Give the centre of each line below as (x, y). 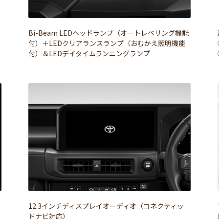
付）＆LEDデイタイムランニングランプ (89, 54)
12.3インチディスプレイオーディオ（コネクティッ (106, 206)
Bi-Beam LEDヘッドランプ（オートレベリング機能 (109, 33)
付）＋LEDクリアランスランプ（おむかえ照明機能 (107, 43)
